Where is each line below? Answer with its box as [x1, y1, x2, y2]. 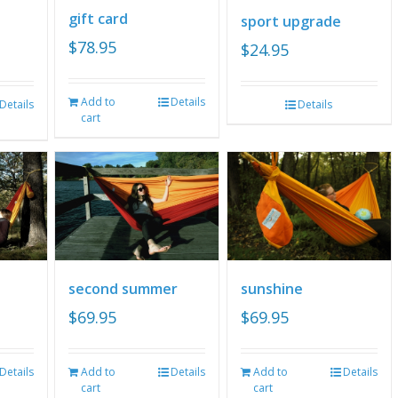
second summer [68, 279, 179, 299]
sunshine [240, 279, 303, 299]
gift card [68, 9, 129, 29]
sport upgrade [240, 11, 341, 31]
